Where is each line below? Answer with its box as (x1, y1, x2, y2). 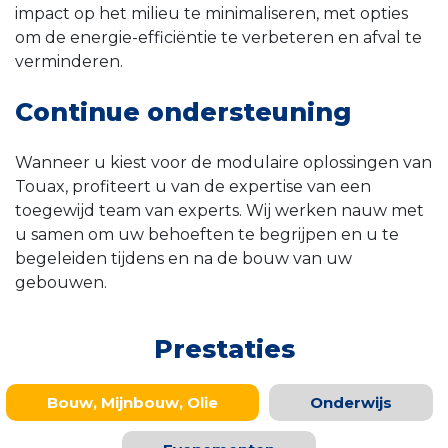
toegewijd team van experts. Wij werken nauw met (15, 201, 424, 221)
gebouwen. (15, 273, 107, 293)
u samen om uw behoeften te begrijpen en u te (15, 225, 399, 245)
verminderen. (15, 52, 123, 72)
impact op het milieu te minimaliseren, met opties (15, 4, 408, 24)
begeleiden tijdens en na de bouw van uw (15, 249, 352, 269)
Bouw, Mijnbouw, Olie (46, 393, 218, 413)
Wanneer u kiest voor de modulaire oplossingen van (15, 153, 432, 173)
